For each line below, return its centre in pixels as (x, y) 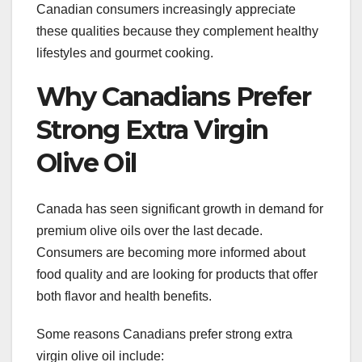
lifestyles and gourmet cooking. (125, 53)
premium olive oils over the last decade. (149, 230)
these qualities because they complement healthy (177, 32)
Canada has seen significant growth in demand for (180, 208)
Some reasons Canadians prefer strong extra (164, 334)
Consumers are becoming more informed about (171, 252)
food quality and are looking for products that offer (177, 274)
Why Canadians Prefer (173, 97)
